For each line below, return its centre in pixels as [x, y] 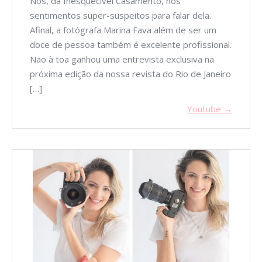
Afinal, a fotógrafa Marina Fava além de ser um [123, 30]
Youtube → [210, 108]
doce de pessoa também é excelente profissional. [131, 44]
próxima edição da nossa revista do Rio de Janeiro [130, 73]
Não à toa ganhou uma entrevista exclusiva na [122, 59]
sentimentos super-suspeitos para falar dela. [120, 15]
